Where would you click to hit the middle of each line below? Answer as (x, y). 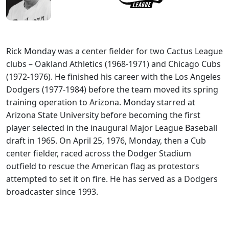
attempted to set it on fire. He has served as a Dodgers (112, 179)
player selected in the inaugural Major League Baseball (112, 128)
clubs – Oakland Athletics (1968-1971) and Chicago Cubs (113, 64)
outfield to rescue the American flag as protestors (103, 166)
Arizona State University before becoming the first (103, 115)
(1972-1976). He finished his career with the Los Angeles (113, 77)
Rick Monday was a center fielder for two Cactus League (114, 51)
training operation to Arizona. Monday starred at (101, 102)
